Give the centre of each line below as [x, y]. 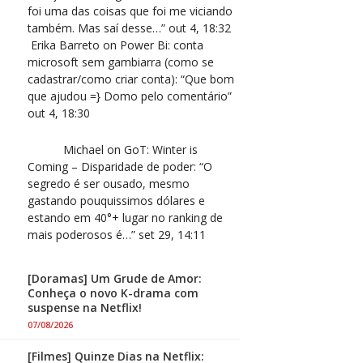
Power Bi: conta [162, 45]
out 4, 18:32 [200, 28]
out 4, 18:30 [59, 113]
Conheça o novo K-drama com [113, 293]
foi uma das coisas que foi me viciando [130, 11]
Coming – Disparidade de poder [111, 167]
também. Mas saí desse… [94, 28]
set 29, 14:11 [172, 235]
